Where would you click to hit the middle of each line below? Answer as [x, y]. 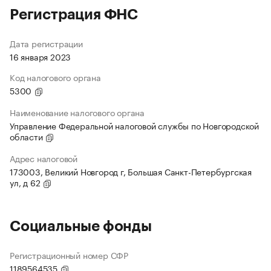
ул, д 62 [26, 182]
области [28, 136]
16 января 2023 [41, 57]
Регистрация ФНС [74, 15]
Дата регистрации [46, 43]
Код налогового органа [55, 77]
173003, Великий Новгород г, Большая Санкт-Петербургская [131, 171]
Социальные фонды [81, 227]
